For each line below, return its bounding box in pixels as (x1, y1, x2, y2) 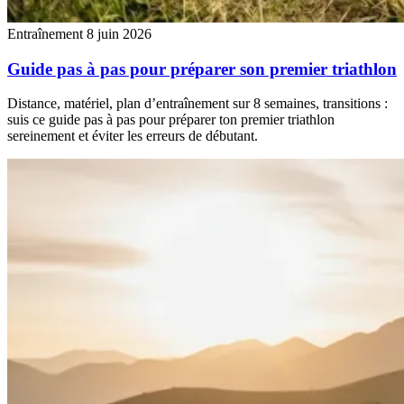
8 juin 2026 (87, 26, 151, 42)
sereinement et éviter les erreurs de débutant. (7, 128, 258, 144)
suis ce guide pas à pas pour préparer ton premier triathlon (7, 112, 335, 128)
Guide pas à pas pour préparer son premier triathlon (7, 59, 397, 78)
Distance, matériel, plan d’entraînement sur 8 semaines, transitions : (7, 96, 388, 112)
